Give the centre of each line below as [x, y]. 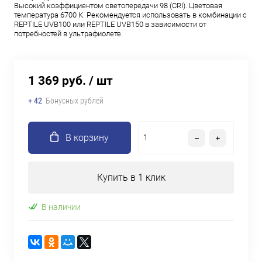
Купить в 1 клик [131, 177]
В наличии [61, 207]
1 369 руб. [57, 81]
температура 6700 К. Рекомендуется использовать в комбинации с [130, 15]
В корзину [87, 138]
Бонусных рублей [75, 101]
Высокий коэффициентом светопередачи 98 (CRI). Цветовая [118, 6]
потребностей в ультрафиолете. [68, 34]
